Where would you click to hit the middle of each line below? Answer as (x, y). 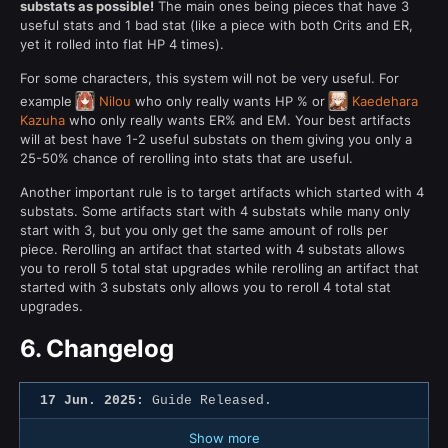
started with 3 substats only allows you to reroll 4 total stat (205, 286)
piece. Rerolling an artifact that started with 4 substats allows (212, 248)
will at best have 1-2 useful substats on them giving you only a (216, 138)
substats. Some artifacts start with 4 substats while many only (215, 210)
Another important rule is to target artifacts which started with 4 (222, 191)
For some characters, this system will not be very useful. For (209, 77)
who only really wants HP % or (230, 100)
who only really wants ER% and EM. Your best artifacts (238, 119)
